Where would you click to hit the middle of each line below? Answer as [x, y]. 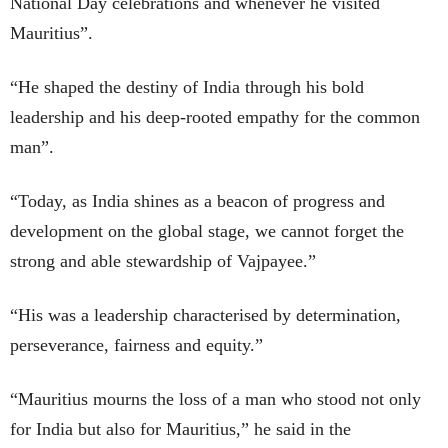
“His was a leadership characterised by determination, [205, 315]
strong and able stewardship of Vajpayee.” [163, 261]
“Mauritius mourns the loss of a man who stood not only [215, 399]
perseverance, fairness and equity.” [136, 345]
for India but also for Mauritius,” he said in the [183, 429]
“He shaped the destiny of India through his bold [187, 87]
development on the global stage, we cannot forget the [207, 231]
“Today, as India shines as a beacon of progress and [197, 201]
